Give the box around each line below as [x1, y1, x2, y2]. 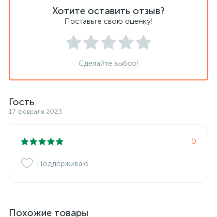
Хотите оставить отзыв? [52, 5, 165, 16]
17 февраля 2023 [9, 108, 62, 116]
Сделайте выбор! [78, 59, 139, 68]
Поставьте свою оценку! [64, 16, 153, 26]
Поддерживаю [37, 159, 89, 168]
